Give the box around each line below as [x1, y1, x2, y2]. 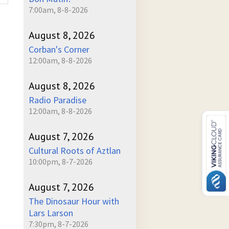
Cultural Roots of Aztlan [29, 145, 121, 156]
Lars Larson [29, 207, 73, 219]
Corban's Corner [29, 43, 89, 55]
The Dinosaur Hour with [29, 195, 119, 207]
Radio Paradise [29, 94, 86, 106]
